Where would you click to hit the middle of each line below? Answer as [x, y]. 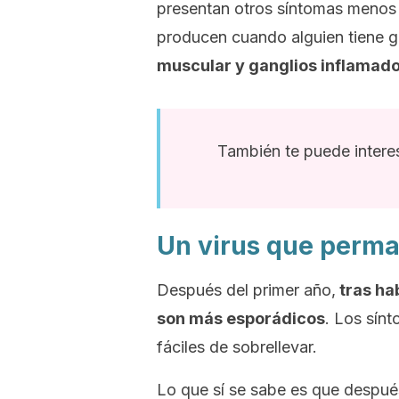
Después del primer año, [246, 290]
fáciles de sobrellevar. [237, 347]
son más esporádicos [241, 318]
